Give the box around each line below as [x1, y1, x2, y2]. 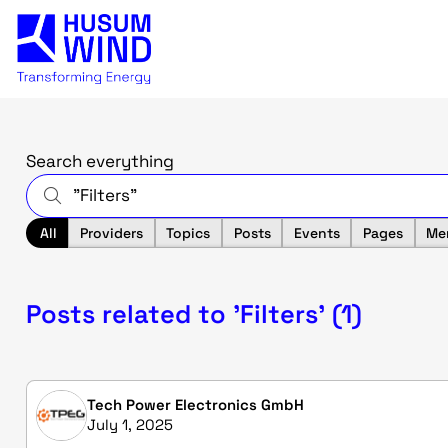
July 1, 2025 [86, 415, 173, 435]
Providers [80, 224, 143, 242]
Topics [166, 224, 211, 242]
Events [293, 224, 340, 242]
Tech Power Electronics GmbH [86, 395, 304, 415]
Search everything [26, 149, 174, 172]
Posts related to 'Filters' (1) [26, 298, 362, 331]
